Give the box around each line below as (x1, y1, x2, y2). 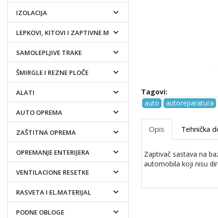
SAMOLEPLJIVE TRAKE (16, 48, 82, 57)
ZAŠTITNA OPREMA (16, 127, 76, 137)
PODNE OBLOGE (16, 207, 64, 217)
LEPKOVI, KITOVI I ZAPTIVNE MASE (16, 28, 121, 37)
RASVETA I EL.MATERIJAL (16, 187, 91, 197)
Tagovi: (141, 87, 167, 96)
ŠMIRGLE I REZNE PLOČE (16, 68, 89, 77)
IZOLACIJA (16, 8, 47, 17)
